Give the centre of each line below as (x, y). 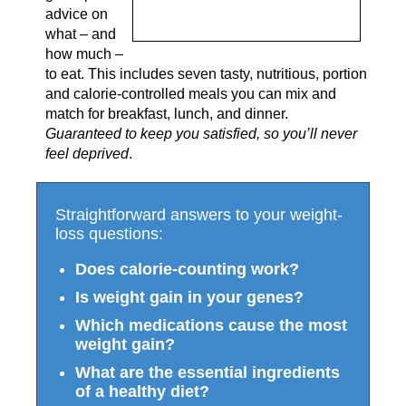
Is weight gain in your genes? (189, 298)
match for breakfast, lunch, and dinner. (169, 114)
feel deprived (87, 154)
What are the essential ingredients (208, 373)
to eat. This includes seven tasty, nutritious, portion (206, 74)
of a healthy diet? (142, 392)
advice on (77, 14)
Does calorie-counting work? (187, 270)
